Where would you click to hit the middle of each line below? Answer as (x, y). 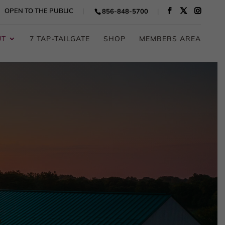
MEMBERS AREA (170, 38)
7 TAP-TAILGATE (60, 38)
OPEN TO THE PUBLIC (39, 11)
